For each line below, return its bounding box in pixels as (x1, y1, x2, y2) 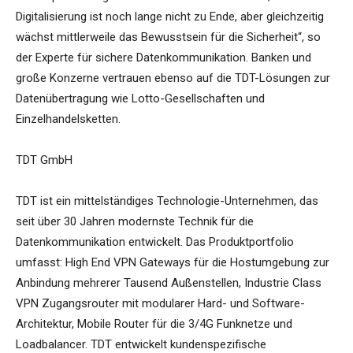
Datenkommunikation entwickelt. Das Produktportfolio (16, 235, 294, 250)
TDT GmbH (16, 153, 72, 168)
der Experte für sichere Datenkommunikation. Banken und (16, 50, 311, 65)
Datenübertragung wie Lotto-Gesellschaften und (16, 91, 265, 106)
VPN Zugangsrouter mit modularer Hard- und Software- (16, 296, 305, 311)
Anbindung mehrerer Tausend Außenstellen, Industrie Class (16, 276, 321, 291)
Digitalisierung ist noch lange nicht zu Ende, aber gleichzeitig (16, 9, 324, 24)
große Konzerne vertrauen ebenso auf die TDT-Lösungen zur (16, 71, 330, 86)
